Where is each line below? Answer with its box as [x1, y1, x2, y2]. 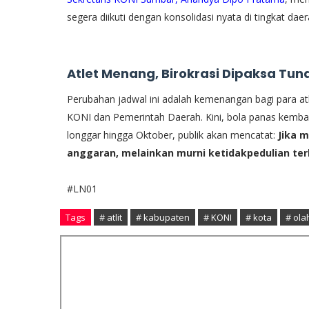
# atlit [99, 210, 122, 223]
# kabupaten [136, 210, 190, 223]
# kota [246, 210, 272, 223]
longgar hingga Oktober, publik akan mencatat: [67, 128, 278, 141]
